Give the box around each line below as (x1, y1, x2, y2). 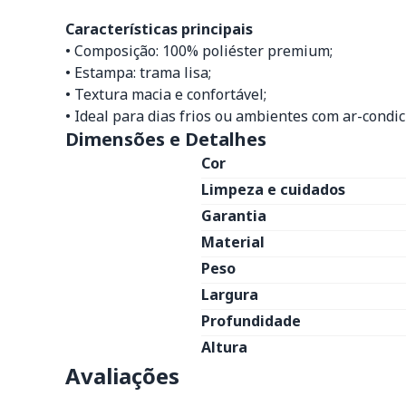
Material (201, 232, 265, 252)
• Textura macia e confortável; (65, 84, 266, 104)
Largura (201, 285, 258, 304)
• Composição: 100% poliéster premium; (65, 41, 333, 61)
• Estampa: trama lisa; (65, 63, 211, 82)
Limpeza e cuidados (201, 179, 345, 199)
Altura (201, 337, 247, 357)
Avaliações (65, 361, 179, 391)
